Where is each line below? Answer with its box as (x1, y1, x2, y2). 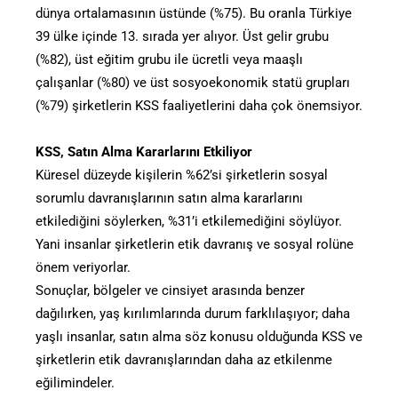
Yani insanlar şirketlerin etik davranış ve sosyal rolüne (36, 236, 354, 253)
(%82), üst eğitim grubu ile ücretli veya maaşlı (36, 52, 303, 68)
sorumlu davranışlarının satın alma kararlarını (36, 190, 303, 207)
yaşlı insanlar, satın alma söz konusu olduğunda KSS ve (36, 329, 362, 346)
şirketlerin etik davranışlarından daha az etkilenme (36, 352, 332, 369)
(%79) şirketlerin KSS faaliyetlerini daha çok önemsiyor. (36, 98, 362, 115)
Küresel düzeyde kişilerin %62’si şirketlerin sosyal (36, 167, 328, 184)
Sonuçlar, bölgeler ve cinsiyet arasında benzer (36, 283, 305, 299)
